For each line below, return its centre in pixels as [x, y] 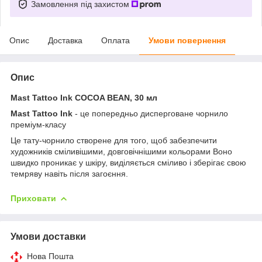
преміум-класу [38, 124]
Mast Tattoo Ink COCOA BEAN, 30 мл [84, 97]
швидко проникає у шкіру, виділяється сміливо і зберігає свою [128, 162]
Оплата [116, 40]
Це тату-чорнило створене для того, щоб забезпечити [114, 140]
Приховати [33, 198]
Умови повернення [187, 40]
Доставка [65, 40]
